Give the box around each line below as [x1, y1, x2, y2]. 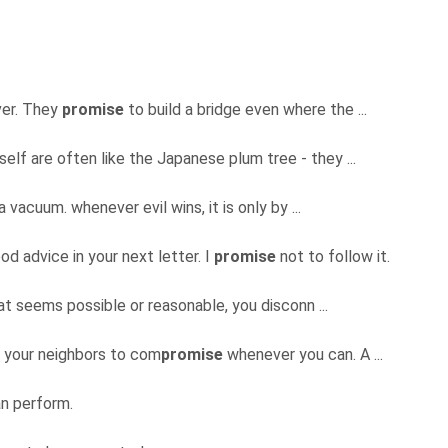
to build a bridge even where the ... [124, 100, 371, 120]
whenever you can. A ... [223, 345, 387, 365]
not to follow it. [276, 247, 394, 267]
